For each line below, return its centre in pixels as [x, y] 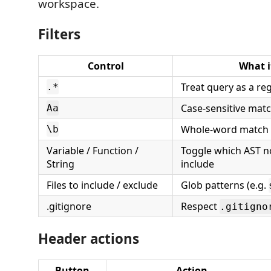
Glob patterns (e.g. [225, 185]
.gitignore [69, 206]
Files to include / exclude [102, 185]
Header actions [89, 238]
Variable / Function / [93, 151]
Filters [59, 34]
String [60, 164]
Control [106, 66]
